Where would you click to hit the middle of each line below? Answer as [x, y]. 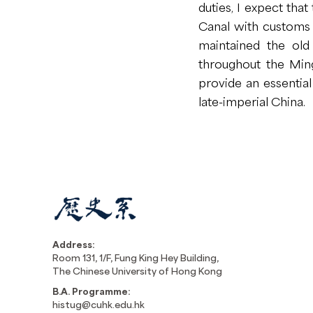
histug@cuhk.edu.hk [99, 304]
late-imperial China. [252, 101]
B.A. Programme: [93, 291]
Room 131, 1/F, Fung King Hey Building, [136, 257]
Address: [74, 244]
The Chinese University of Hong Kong [137, 271]
